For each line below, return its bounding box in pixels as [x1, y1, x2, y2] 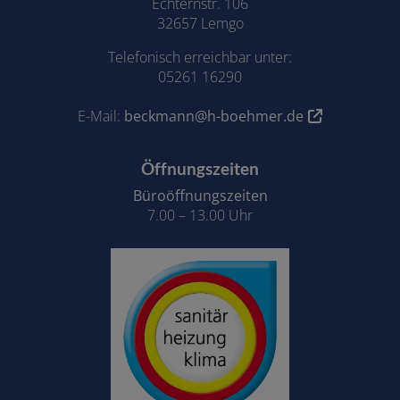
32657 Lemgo [156, 13, 244, 34]
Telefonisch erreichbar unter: [108, 47, 292, 68]
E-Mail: [78, 106, 124, 127]
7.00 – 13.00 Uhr [147, 205, 253, 226]
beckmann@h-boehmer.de [124, 106, 304, 127]
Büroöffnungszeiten [132, 186, 268, 206]
